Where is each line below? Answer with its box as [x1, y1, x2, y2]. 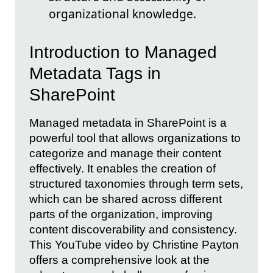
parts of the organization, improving [29, 207, 213, 221]
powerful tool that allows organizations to [29, 131, 241, 144]
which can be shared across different [29, 192, 222, 205]
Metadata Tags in [29, 63, 161, 83]
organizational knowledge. [49, 5, 196, 23]
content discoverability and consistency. [29, 222, 237, 236]
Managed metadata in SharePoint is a [29, 116, 227, 129]
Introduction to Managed [29, 42, 217, 62]
